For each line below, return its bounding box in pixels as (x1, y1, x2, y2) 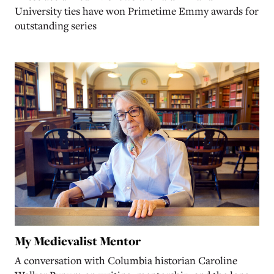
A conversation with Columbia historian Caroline (15, 253, 237, 267)
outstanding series (15, 18, 97, 33)
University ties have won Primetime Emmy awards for (15, 4, 259, 18)
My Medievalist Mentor (15, 232, 141, 250)
